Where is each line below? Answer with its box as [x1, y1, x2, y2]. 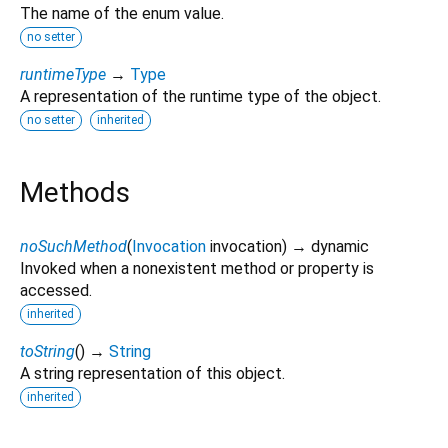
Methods [20, 175, 130, 209]
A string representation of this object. [20, 363, 285, 383]
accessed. [20, 280, 92, 300]
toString [20, 341, 75, 361]
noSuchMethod [20, 236, 127, 256]
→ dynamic [291, 236, 369, 256]
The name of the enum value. [20, 3, 224, 23]
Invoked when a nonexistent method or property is [20, 258, 374, 278]
